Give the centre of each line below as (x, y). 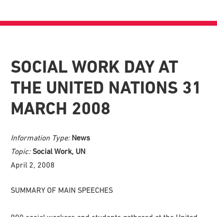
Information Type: (41, 137)
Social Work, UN (59, 151)
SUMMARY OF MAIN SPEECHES (62, 190)
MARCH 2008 (61, 108)
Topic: (22, 151)
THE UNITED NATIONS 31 (106, 87)
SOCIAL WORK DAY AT (95, 67)
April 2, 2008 (33, 164)
